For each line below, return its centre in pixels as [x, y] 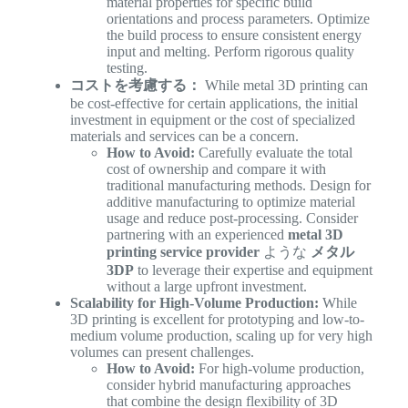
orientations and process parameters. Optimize [238, 19]
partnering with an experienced [197, 235]
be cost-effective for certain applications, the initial [214, 104]
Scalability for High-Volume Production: [194, 303]
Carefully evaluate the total [273, 153]
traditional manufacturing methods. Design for [238, 186]
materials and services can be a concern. [184, 137]
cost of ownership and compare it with [216, 169]
